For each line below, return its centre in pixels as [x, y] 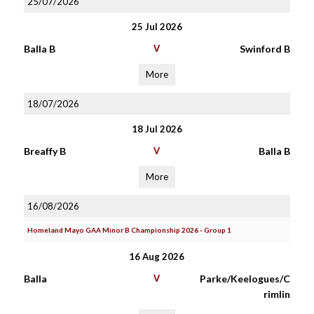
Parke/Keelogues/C [245, 279]
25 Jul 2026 [157, 27]
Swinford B [265, 49]
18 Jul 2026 [157, 129]
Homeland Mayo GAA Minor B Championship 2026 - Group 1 [129, 230]
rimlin [277, 294]
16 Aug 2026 [157, 257]
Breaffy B [45, 151]
